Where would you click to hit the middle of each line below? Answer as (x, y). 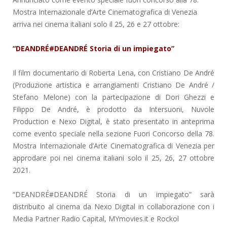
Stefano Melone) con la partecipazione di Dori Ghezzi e (113, 97)
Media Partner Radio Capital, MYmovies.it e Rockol (96, 218)
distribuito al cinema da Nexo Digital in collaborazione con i (113, 206)
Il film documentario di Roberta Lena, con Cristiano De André (113, 72)
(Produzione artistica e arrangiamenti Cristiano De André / (113, 85)
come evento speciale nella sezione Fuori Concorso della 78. (113, 133)
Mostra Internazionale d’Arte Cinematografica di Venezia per (113, 145)
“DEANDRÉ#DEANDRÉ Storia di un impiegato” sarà (113, 194)
